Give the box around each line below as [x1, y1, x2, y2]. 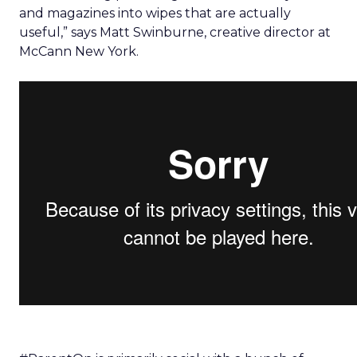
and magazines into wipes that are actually [19, 6, 291, 21]
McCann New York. [19, 44, 139, 59]
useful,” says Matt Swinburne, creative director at [19, 25, 331, 40]
